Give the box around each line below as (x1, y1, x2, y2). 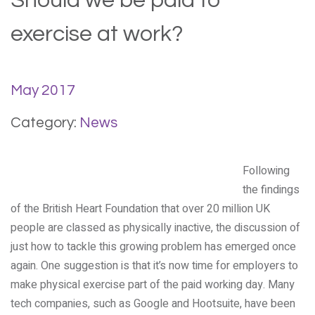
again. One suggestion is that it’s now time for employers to (11, 257, 298, 274)
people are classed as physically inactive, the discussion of (11, 219, 300, 236)
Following (243, 162, 290, 179)
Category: (11, 115, 79, 130)
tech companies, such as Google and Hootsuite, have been (11, 295, 295, 312)
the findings (243, 181, 300, 198)
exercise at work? (11, 22, 183, 46)
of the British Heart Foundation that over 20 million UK (11, 200, 270, 217)
